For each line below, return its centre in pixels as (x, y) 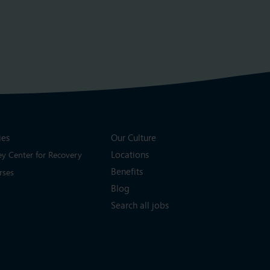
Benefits (127, 172)
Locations (130, 155)
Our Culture (133, 138)
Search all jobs (140, 206)
